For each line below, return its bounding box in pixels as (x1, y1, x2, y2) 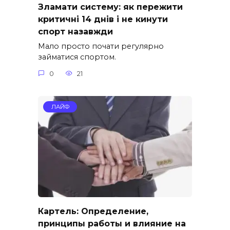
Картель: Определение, (38, 206, 148, 216)
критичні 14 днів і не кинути (38, 14, 168, 24)
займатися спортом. (38, 52, 116, 62)
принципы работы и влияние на (38, 218, 186, 228)
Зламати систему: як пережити (38, 2, 183, 12)
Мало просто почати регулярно (38, 42, 164, 51)
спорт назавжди (38, 26, 113, 36)
